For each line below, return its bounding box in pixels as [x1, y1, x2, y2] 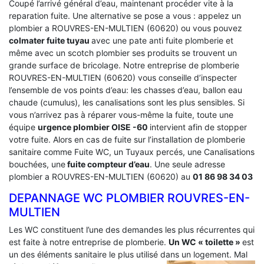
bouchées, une [9, 159, 65, 169]
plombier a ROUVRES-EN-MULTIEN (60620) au [9, 171, 193, 181]
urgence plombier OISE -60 [38, 121, 150, 132]
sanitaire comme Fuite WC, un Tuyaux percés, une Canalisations [9, 146, 255, 157]
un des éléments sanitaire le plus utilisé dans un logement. [9, 249, 234, 259]
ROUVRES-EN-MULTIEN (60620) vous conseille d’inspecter [9, 72, 237, 82]
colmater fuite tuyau [9, 35, 91, 45]
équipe [9, 121, 38, 132]
